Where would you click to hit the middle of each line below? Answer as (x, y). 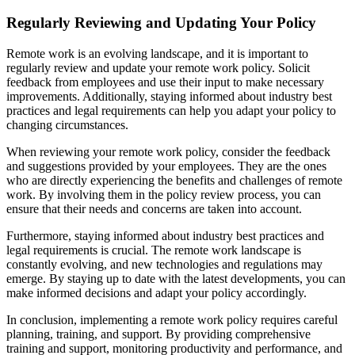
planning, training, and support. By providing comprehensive (158, 334)
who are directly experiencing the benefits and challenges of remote (174, 180)
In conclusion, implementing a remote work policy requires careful (172, 319)
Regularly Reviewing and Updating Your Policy (161, 23)
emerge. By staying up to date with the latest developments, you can (176, 278)
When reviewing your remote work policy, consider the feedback (168, 151)
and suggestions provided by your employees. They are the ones (166, 166)
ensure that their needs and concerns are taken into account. (154, 208)
